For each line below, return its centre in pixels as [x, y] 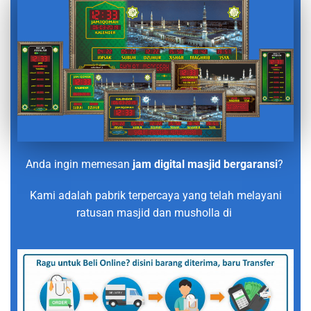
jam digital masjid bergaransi [205, 164]
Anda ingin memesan [79, 164]
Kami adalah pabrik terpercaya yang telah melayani [155, 195]
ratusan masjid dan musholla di [155, 212]
